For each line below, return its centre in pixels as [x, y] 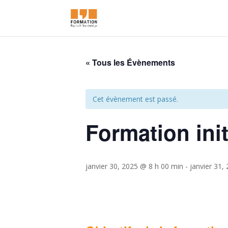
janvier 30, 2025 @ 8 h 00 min [134, 166]
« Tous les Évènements [130, 62]
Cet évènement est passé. [135, 99]
